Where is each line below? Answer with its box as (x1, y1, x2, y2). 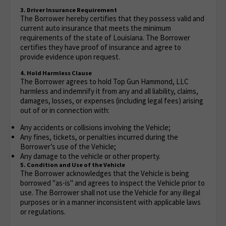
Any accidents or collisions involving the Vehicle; (20, 123, 171, 132)
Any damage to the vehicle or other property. (20, 151, 160, 161)
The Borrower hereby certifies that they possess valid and (20, 14, 204, 23)
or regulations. (20, 207, 66, 216)
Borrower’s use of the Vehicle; (20, 142, 116, 151)
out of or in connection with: (20, 105, 109, 115)
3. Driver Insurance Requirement (20, 6, 117, 14)
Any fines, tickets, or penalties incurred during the (20, 132, 178, 142)
